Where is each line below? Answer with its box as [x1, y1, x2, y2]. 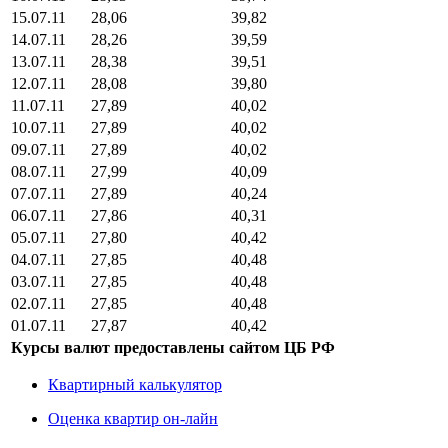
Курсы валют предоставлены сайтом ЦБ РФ [11, 338, 335, 356]
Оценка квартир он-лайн [48, 409, 218, 427]
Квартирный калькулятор [48, 375, 222, 393]
